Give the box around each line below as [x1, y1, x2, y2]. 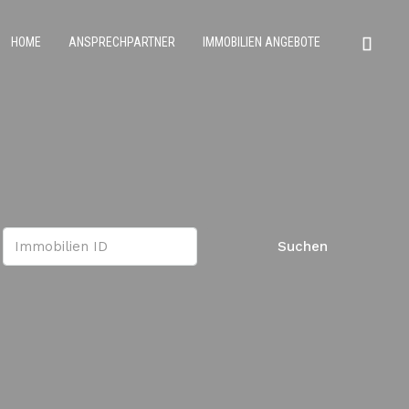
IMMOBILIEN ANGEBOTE [203, 34, 320, 49]
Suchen [278, 238, 329, 255]
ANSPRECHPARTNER [68, 34, 175, 49]
